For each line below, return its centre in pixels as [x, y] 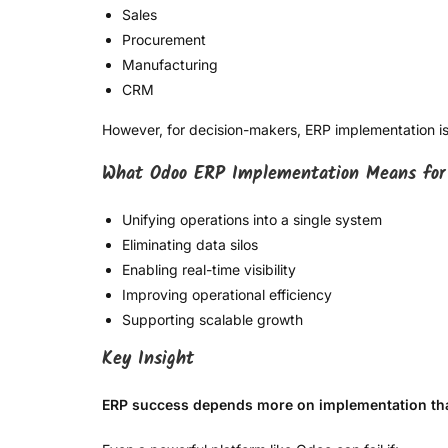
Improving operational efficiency [227, 295]
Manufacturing [170, 65]
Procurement [164, 40]
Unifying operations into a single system [252, 220]
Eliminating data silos [190, 245]
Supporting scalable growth [212, 320]
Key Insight [148, 360]
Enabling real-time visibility [209, 270]
